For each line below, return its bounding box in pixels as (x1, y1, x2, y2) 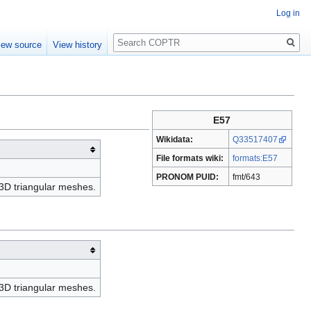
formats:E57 (233, 153, 278, 162)
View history (53, 40, 103, 51)
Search (112, 27, 159, 43)
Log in (276, 8, 300, 18)
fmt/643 (233, 172, 261, 181)
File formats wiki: (156, 153, 224, 162)
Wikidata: (156, 135, 194, 144)
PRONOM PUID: (156, 172, 219, 181)
